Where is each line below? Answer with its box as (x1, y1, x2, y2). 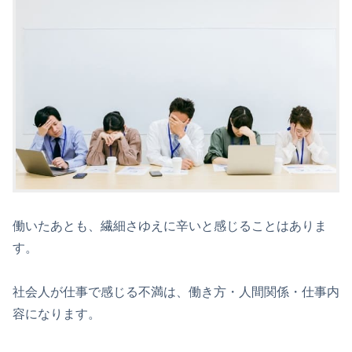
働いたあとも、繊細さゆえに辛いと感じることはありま (13, 218, 327, 233)
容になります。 (13, 307, 101, 321)
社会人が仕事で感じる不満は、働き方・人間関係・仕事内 (13, 285, 339, 299)
